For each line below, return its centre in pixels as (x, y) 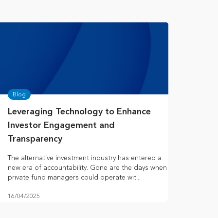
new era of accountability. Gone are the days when (87, 168)
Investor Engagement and (61, 126)
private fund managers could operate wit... (74, 178)
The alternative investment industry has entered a (85, 158)
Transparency (35, 139)
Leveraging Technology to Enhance (79, 112)
